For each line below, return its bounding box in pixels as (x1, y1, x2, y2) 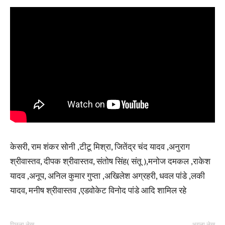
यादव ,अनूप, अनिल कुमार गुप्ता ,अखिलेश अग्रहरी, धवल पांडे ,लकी (10, 169, 205, 184)
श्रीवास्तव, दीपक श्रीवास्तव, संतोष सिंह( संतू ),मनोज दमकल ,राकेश (10, 155, 210, 169)
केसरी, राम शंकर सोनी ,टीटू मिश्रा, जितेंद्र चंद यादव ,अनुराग (10, 140, 190, 155)
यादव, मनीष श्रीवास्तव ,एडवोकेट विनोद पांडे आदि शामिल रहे (10, 184, 186, 198)
